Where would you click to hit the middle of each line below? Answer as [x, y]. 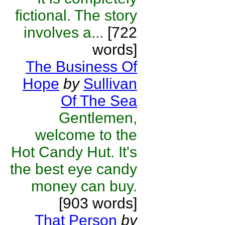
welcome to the [86, 135]
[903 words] [98, 203]
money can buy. [84, 186]
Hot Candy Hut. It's [74, 152]
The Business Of [81, 67]
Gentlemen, [98, 118]
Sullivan [110, 84]
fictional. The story [76, 15]
